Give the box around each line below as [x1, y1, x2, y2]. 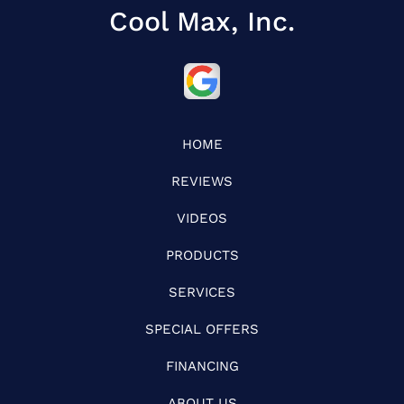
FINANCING [165, 357, 239, 374]
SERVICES [169, 283, 235, 300]
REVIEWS [171, 172, 233, 189]
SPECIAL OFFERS [145, 320, 259, 337]
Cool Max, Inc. [109, 5, 295, 37]
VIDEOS [177, 209, 227, 226]
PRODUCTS [165, 246, 239, 263]
